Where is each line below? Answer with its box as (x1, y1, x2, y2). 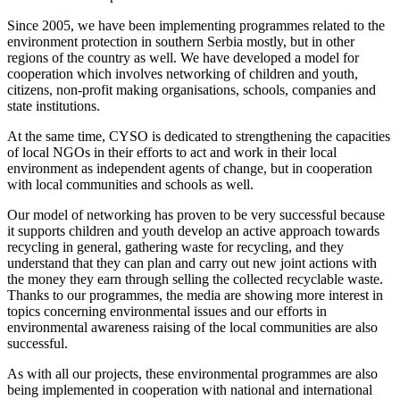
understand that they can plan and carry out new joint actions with (7, 254, 377, 271)
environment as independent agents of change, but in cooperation (7, 160, 372, 176)
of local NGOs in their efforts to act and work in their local (7, 144, 337, 160)
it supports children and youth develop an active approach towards (7, 222, 379, 238)
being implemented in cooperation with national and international (7, 381, 372, 397)
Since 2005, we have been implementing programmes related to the (7, 17, 385, 33)
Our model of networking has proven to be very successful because (7, 206, 385, 222)
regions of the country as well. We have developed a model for (7, 49, 359, 65)
